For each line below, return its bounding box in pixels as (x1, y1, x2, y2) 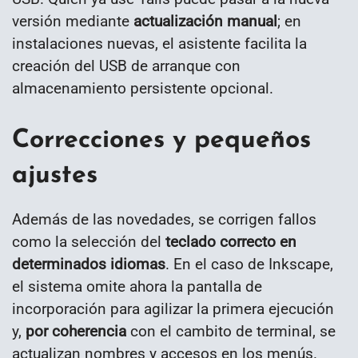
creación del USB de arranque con (12, 57, 241, 76)
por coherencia (26, 322, 126, 341)
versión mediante (12, 12, 133, 31)
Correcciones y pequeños (12, 128, 311, 154)
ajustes (12, 163, 97, 189)
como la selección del (12, 233, 165, 252)
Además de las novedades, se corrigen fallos (12, 210, 316, 229)
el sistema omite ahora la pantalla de (12, 277, 262, 296)
